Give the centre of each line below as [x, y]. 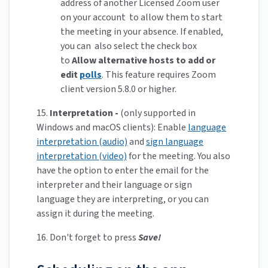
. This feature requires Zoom [159, 75]
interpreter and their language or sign [114, 185]
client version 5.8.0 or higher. [118, 89]
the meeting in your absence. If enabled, [142, 32]
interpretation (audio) [82, 142]
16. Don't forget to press [87, 238]
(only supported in [158, 113]
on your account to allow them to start [141, 18]
